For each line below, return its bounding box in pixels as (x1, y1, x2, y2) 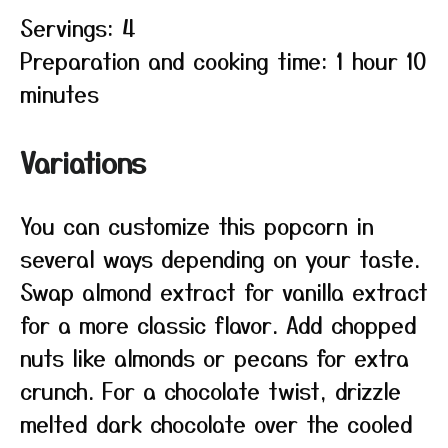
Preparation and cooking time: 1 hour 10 (20, 44, 426, 76)
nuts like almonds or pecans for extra (20, 341, 409, 373)
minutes (20, 77, 99, 109)
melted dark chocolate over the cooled (20, 407, 413, 439)
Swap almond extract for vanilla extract (20, 275, 428, 307)
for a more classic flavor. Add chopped (20, 308, 417, 340)
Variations (20, 142, 146, 182)
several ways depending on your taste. (20, 242, 420, 274)
